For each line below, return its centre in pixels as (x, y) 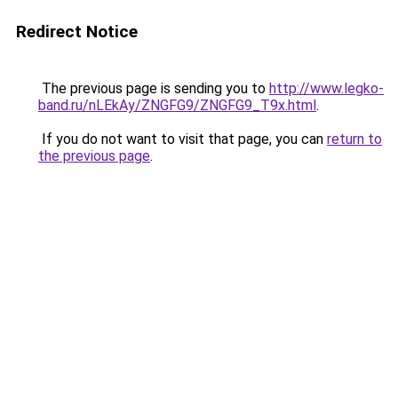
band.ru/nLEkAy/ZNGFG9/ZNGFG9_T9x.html (177, 105)
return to (354, 139)
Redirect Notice (77, 32)
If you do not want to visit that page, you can (183, 139)
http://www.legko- (326, 88)
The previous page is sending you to (154, 88)
